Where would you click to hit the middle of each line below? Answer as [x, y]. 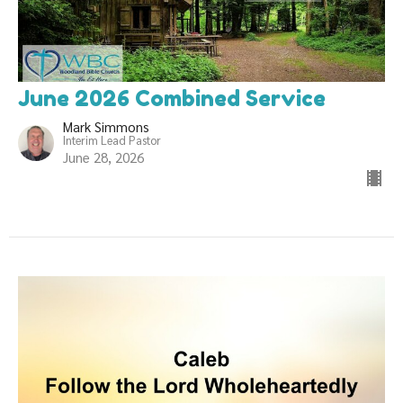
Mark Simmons [106, 126]
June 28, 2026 [103, 157]
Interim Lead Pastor [112, 139]
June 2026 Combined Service [172, 98]
